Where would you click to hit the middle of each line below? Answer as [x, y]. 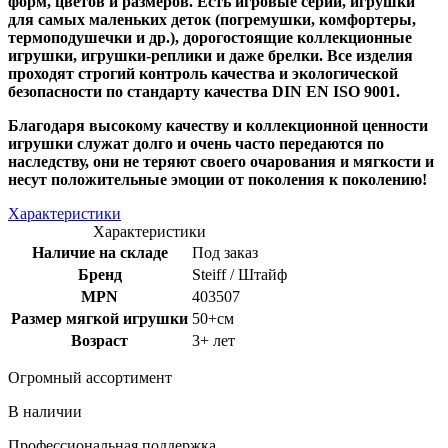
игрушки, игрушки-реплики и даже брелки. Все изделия [210, 55]
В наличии [45, 411]
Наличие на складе [99, 252]
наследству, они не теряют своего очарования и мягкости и [221, 161]
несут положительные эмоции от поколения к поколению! [217, 179]
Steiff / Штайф [239, 274]
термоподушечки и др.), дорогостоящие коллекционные [210, 37]
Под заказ [225, 252]
